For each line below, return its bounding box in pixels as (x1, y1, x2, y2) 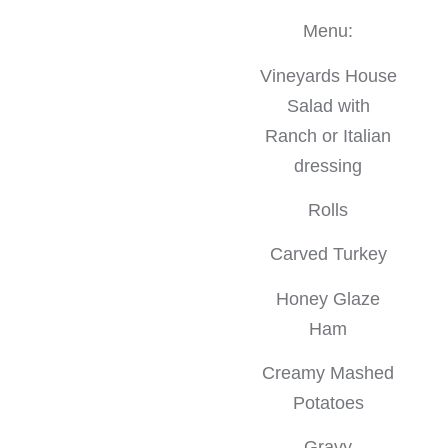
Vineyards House (259, 65, 397, 86)
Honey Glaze (276, 288, 381, 309)
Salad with (286, 95, 370, 116)
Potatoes (292, 393, 364, 414)
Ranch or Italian (265, 125, 392, 146)
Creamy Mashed (262, 363, 395, 384)
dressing (294, 155, 363, 176)
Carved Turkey (269, 244, 387, 265)
